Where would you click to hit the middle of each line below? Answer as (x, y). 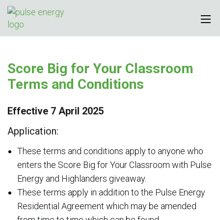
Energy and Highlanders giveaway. (83, 179)
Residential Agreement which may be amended (107, 206)
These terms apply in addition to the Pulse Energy (111, 192)
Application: (34, 131)
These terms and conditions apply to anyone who (110, 151)
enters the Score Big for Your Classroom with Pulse (114, 165)
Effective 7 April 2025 (55, 111)
